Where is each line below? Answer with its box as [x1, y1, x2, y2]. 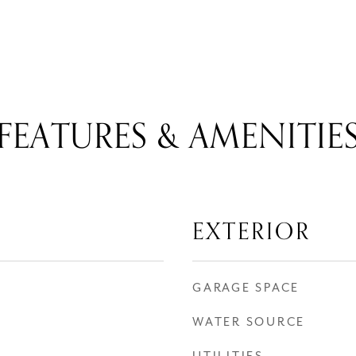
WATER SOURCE [192, 315, 305, 329]
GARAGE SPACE [192, 281, 300, 295]
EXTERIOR [192, 213, 311, 250]
